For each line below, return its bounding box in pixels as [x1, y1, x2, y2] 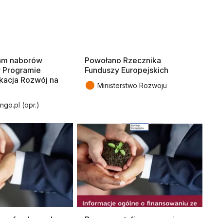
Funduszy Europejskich [85, 65, 168, 75]
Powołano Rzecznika [85, 55, 161, 66]
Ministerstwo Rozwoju [97, 81, 167, 90]
